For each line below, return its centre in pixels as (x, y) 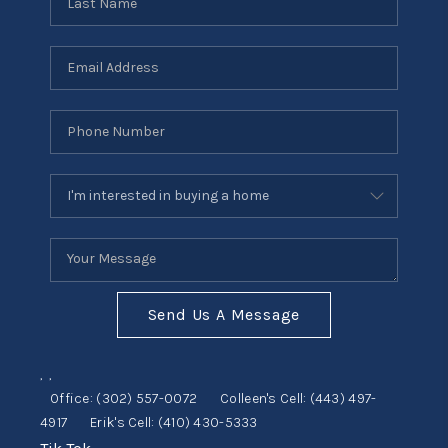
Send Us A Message (224, 314)
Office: (73, 398)
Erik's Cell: (124, 422)
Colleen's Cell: (265, 398)
